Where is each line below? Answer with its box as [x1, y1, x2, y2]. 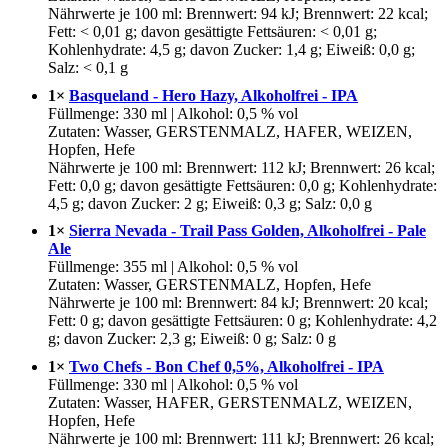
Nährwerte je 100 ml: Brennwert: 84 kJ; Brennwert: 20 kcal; [48, 294, 428, 312]
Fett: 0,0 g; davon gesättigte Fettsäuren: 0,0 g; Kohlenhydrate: [48, 176, 437, 194]
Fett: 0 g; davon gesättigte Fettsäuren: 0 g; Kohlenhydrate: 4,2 [48, 312, 437, 330]
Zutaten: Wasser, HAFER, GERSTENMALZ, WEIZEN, [48, 393, 412, 411]
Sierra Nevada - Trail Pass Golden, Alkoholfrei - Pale [69, 222, 426, 240]
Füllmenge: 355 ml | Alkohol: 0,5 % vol [48, 258, 298, 276]
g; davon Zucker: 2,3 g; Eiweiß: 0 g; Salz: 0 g [48, 330, 336, 348]
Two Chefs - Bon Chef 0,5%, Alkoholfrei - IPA [69, 357, 384, 375]
